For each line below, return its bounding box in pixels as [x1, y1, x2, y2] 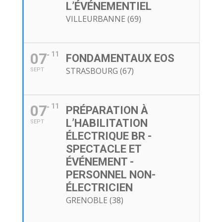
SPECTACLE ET [65, 143, 141, 156]
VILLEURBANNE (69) [65, 13, 141, 25]
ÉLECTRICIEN [65, 181, 133, 194]
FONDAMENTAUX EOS [65, 52, 174, 65]
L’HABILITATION [65, 117, 148, 130]
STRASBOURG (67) [65, 65, 134, 77]
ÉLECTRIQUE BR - [65, 130, 152, 143]
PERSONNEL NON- [65, 168, 156, 181]
